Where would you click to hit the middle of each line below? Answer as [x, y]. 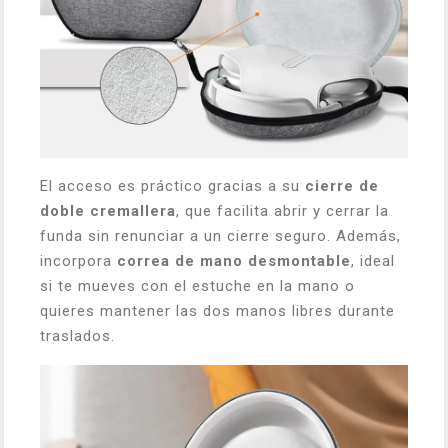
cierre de [342, 186]
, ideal [373, 261]
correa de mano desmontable [234, 261]
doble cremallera [108, 211]
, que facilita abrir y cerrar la [282, 211]
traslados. [77, 336]
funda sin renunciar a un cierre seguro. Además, [220, 236]
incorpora [78, 261]
